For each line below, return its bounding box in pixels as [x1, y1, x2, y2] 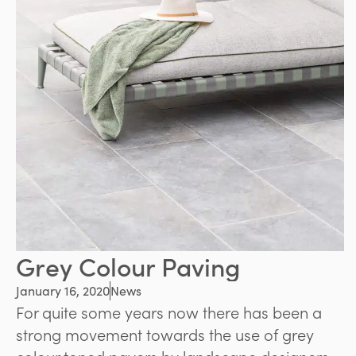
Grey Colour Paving [16, 247, 240, 284]
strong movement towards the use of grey [16, 322, 314, 345]
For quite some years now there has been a [16, 300, 322, 323]
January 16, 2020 [16, 281, 110, 299]
